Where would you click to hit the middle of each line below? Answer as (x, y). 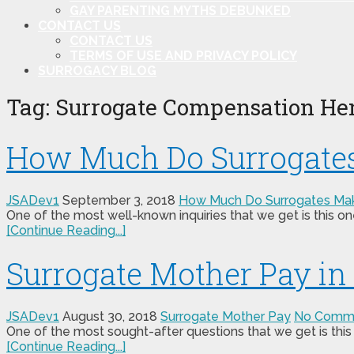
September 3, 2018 (119, 201)
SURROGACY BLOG (97, 70)
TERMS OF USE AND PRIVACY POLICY (183, 55)
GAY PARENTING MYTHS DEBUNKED (180, 10)
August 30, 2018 (110, 316)
